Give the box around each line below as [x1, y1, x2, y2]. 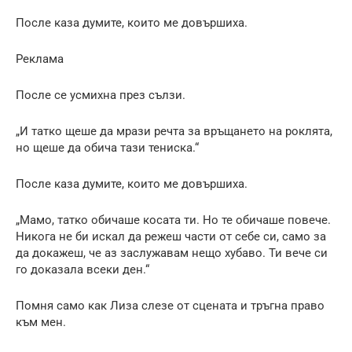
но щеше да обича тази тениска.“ [16, 140, 199, 155]
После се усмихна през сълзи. [16, 87, 185, 102]
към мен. [16, 314, 66, 329]
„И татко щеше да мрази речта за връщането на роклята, [16, 123, 332, 138]
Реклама [16, 51, 64, 66]
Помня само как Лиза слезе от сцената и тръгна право [16, 298, 324, 313]
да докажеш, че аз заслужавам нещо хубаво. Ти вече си [16, 245, 328, 260]
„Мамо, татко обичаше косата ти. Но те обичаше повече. [16, 212, 331, 227]
